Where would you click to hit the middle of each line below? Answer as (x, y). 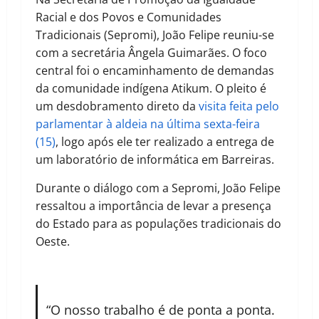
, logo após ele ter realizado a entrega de (165, 142)
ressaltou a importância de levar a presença (153, 206)
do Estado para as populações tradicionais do (158, 224)
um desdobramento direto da (117, 106)
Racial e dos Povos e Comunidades (129, 17)
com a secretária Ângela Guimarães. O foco (151, 53)
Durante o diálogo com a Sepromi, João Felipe (158, 188)
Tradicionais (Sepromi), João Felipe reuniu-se (155, 35)
